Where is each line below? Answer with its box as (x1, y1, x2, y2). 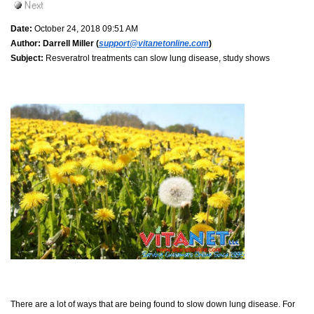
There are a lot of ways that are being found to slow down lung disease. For (11, 299, 295, 310)
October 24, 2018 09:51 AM (32, 23, 138, 34)
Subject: (11, 53, 43, 63)
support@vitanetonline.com (99, 38, 209, 48)
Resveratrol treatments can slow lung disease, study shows (43, 53, 270, 63)
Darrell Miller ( (41, 38, 99, 48)
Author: (11, 38, 41, 48)
